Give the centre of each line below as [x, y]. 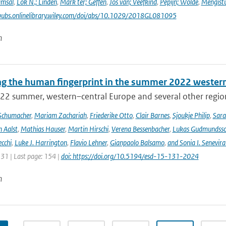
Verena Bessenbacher [140, 129]
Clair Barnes [152, 115]
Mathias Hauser [43, 129]
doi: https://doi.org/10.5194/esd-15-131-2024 [130, 156]
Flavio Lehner [88, 143]
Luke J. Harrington [41, 143]
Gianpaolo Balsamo [137, 143]
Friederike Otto [111, 115]
